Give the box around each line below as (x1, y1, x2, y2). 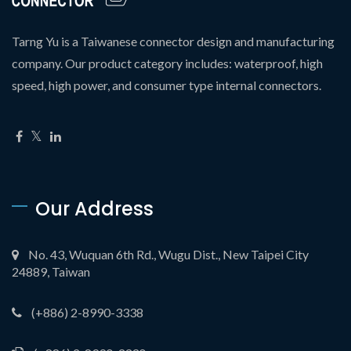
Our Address (35, 195, 154, 222)
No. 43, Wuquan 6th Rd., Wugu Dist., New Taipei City (28, 246, 309, 262)
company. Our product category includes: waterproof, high (12, 55, 323, 71)
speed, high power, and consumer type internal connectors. (12, 77, 321, 92)
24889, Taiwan (12, 263, 90, 279)
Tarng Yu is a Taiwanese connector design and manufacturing (12, 33, 335, 49)
